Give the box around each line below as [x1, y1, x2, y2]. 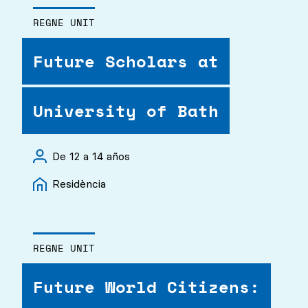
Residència [52, 177, 106, 191]
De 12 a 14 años [52, 149, 130, 164]
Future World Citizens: [33, 274, 260, 299]
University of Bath [33, 98, 219, 124]
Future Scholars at [33, 49, 219, 74]
